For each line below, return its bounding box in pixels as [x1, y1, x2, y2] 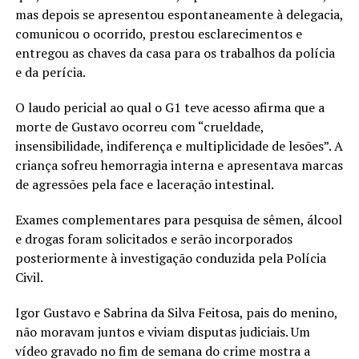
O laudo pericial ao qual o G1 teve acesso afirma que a [14, 99, 325, 117]
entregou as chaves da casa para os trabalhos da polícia [14, 44, 335, 63]
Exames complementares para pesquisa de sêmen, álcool [14, 211, 342, 229]
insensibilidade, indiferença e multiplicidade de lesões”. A [14, 137, 343, 155]
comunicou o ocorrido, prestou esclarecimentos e [14, 25, 302, 43]
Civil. [14, 268, 43, 287]
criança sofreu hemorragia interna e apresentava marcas [14, 156, 343, 175]
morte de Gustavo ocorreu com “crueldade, [14, 118, 264, 136]
